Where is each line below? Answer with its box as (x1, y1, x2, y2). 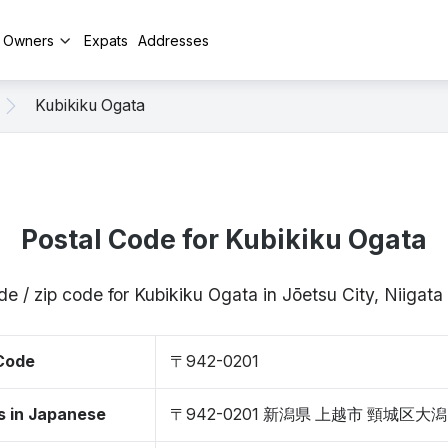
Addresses (138, 31, 209, 49)
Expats (84, 31, 128, 49)
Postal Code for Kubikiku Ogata (21, 224, 427, 255)
